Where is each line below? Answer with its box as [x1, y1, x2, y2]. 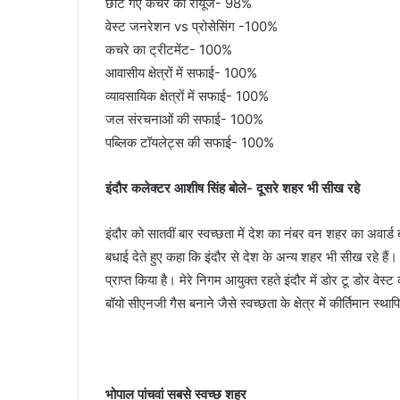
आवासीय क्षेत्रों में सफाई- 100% [105, 64, 257, 82]
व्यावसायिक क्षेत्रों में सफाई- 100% [105, 87, 269, 105]
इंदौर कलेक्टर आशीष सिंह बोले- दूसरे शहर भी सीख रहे [105, 179, 360, 197]
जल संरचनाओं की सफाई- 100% [105, 111, 263, 129]
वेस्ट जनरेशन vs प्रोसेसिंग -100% [105, 18, 278, 36]
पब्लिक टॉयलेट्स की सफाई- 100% [105, 134, 274, 152]
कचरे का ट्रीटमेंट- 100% [105, 41, 232, 59]
